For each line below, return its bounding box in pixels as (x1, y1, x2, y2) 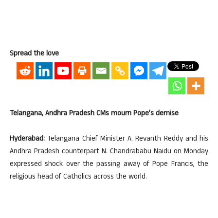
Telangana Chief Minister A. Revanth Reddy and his (45, 133, 208, 145)
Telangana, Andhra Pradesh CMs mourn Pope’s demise (10, 108, 179, 120)
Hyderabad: (10, 133, 45, 145)
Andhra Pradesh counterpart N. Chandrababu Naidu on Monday (10, 146, 208, 158)
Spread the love (10, 48, 59, 60)
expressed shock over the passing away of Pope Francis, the (10, 159, 208, 171)
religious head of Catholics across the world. (10, 171, 147, 183)
